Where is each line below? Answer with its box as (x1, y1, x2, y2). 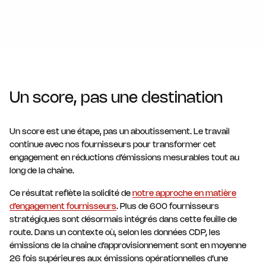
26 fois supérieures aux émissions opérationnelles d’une (9, 255, 228, 263)
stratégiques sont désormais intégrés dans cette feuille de (9, 216, 237, 224)
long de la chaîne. (9, 167, 74, 175)
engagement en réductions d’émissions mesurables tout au (9, 154, 239, 162)
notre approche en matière (132, 189, 236, 198)
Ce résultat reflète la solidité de (9, 189, 132, 198)
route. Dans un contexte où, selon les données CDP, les (9, 229, 220, 237)
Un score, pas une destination (9, 91, 223, 106)
